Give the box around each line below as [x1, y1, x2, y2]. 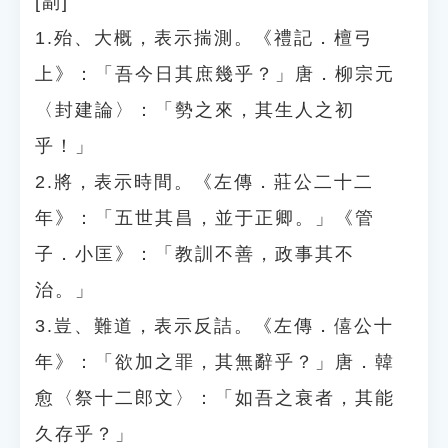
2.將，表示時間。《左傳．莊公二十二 [35, 172, 374, 192]
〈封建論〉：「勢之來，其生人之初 [35, 100, 355, 120]
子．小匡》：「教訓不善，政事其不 [35, 244, 355, 264]
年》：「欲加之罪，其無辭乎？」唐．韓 [35, 352, 395, 372]
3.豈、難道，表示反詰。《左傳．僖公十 [35, 316, 394, 336]
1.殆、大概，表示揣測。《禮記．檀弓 [35, 28, 374, 48]
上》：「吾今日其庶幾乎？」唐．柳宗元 [35, 64, 395, 84]
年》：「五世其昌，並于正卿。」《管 [35, 208, 375, 228]
